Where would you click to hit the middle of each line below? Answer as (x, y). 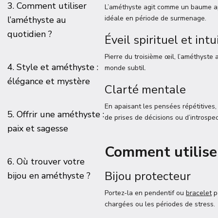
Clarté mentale (145, 90)
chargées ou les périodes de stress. (160, 204)
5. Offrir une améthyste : (56, 114)
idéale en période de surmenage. (155, 18)
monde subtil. (125, 68)
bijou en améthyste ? (49, 176)
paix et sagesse (38, 128)
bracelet (199, 193)
